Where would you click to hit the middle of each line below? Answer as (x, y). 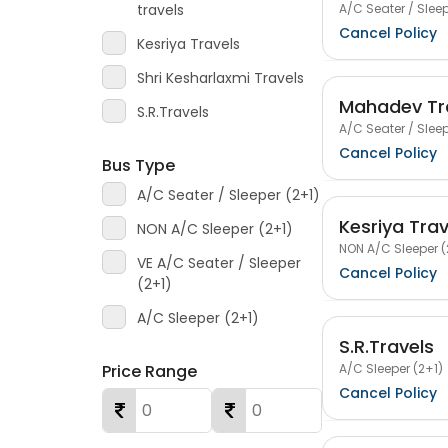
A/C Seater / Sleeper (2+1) (228, 195)
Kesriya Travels (188, 44)
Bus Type (138, 165)
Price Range (149, 371)
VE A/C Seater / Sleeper (219, 263)
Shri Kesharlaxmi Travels (220, 78)
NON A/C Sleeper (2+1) (215, 229)
